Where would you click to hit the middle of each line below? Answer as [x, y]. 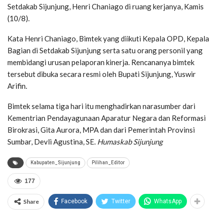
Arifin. [17, 86]
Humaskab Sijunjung [130, 142]
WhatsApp [168, 202]
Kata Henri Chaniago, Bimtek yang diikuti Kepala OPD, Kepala [108, 39]
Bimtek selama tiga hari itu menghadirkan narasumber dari [101, 106]
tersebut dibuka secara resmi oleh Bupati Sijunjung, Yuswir [102, 74]
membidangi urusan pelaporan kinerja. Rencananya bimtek [101, 62]
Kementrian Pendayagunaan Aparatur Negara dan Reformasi [107, 118]
